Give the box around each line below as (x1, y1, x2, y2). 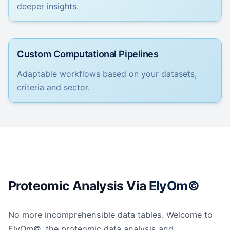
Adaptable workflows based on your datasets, (17, 69, 197, 79)
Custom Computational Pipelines (17, 48, 159, 60)
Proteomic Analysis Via (8, 178, 146, 194)
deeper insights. (17, 1, 79, 11)
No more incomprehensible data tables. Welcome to (8, 209, 213, 220)
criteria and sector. (17, 82, 90, 92)
